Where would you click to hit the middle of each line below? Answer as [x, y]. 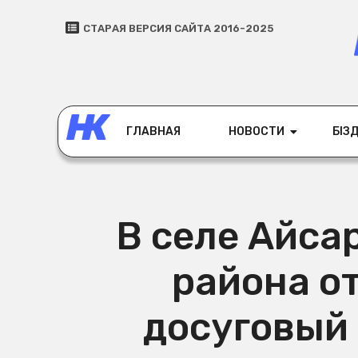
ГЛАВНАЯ [153, 132]
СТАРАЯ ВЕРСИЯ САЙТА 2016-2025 [179, 28]
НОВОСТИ [257, 132]
